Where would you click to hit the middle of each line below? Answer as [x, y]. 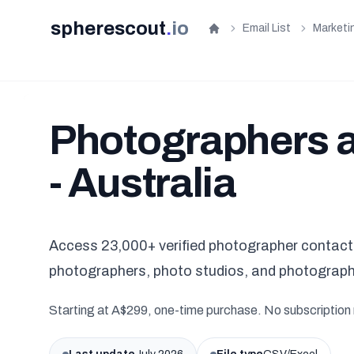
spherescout [108, 28]
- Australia [143, 183]
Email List [267, 28]
